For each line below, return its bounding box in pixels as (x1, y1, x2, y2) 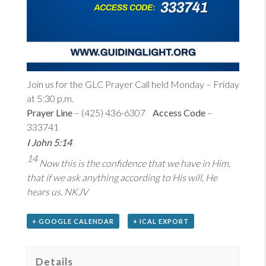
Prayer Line (27, 106, 72, 118)
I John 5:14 (27, 136, 72, 148)
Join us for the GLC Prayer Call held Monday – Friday (27, 78, 239, 90)
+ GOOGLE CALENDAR (32, 217, 114, 225)
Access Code (153, 106, 205, 118)
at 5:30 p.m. (27, 92, 74, 104)
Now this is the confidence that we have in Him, (39, 157, 230, 169)
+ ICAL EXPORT (132, 217, 189, 225)
